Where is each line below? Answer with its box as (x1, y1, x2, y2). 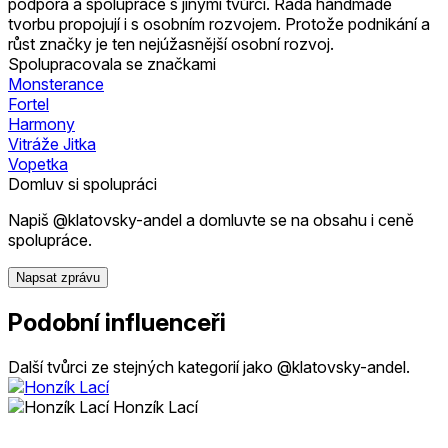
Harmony (8, 113, 75, 134)
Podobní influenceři (8, 307, 226, 337)
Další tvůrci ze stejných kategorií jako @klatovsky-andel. (8, 356, 410, 377)
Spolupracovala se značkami (8, 53, 216, 74)
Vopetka (8, 153, 68, 174)
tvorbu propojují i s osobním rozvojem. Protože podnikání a (8, 13, 430, 34)
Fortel (8, 93, 49, 114)
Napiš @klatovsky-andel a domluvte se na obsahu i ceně (8, 209, 414, 230)
